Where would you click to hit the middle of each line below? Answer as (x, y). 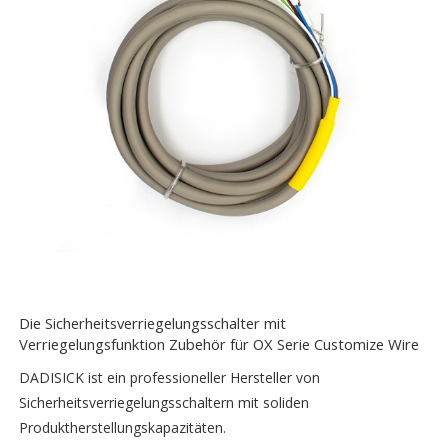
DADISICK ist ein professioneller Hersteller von (170, 377)
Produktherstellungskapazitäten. (123, 427)
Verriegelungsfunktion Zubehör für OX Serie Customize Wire (219, 343)
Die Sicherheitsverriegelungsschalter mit (153, 322)
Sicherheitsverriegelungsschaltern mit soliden (164, 402)
